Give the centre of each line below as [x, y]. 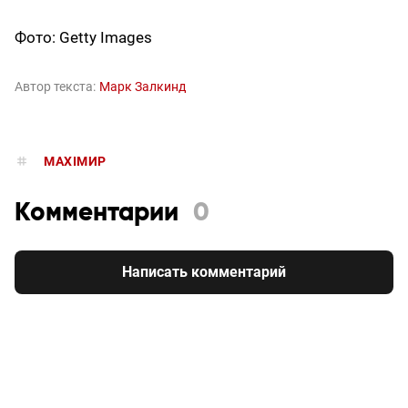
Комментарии [97, 214]
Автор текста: [55, 87]
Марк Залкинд [143, 87]
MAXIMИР [75, 162]
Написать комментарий [204, 272]
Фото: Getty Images [83, 38]
